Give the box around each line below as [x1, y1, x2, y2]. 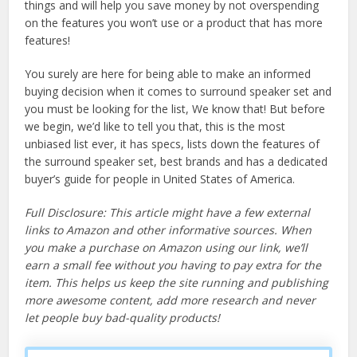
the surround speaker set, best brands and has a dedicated [25, 154, 328, 170]
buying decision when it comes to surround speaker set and [25, 84, 332, 100]
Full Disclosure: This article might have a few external [25, 205, 311, 221]
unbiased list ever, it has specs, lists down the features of [25, 136, 320, 152]
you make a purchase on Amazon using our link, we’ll [25, 240, 308, 256]
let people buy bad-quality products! [25, 310, 221, 326]
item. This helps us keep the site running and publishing [25, 275, 329, 291]
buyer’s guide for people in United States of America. [25, 171, 296, 187]
